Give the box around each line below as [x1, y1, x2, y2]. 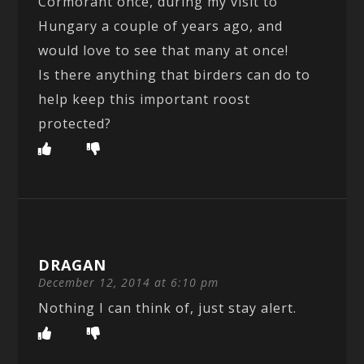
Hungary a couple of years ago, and [38, 16, 284, 35]
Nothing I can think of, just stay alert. [38, 298, 297, 317]
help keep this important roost [38, 89, 251, 108]
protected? [38, 114, 112, 132]
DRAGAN [38, 254, 107, 275]
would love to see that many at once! [38, 41, 289, 59]
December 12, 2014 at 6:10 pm [38, 274, 219, 290]
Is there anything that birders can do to [38, 65, 311, 84]
